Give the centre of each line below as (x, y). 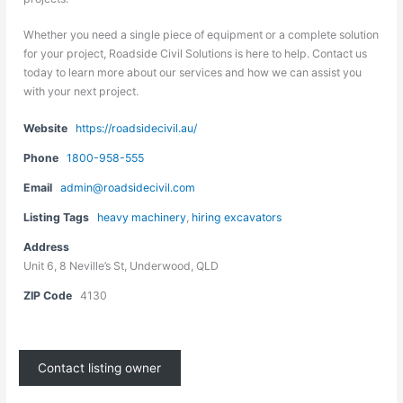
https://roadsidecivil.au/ (137, 128)
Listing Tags (57, 217)
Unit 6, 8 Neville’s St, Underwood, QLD (121, 265)
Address (47, 246)
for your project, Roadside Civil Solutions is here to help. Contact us (196, 54)
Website (46, 128)
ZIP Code (48, 295)
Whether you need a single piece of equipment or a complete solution (201, 35)
